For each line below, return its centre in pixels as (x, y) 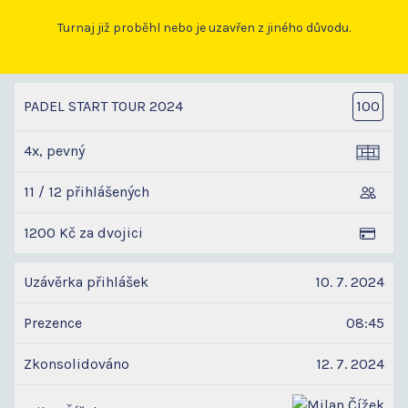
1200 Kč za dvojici (83, 233)
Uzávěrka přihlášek (86, 282)
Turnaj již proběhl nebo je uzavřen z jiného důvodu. (204, 28)
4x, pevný (54, 151)
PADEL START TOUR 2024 (103, 107)
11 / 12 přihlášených (87, 192)
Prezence (53, 323)
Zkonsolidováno (76, 364)
